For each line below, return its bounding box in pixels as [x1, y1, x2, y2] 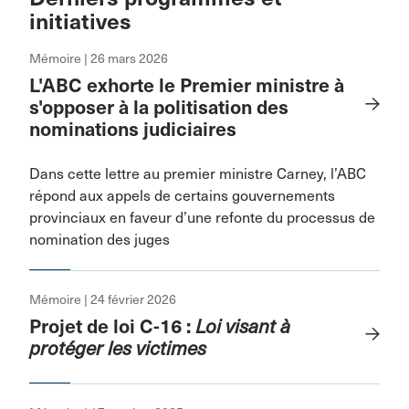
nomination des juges [29, 231, 170, 248]
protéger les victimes [29, 337, 206, 361]
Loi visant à [195, 315, 290, 339]
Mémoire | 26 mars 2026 [29, 51, 168, 67]
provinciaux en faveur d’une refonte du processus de [29, 209, 375, 226]
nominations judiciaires [29, 118, 236, 142]
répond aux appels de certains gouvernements [29, 187, 335, 204]
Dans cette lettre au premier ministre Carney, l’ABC [29, 165, 366, 183]
